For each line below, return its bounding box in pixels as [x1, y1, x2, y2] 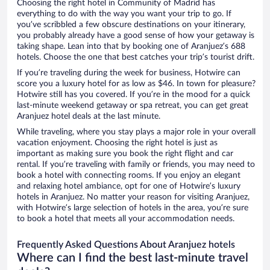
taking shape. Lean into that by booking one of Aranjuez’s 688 [17, 42, 245, 51]
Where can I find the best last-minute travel [17, 252, 248, 265]
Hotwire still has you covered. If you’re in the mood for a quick [17, 90, 250, 99]
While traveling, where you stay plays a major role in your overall [17, 128, 256, 137]
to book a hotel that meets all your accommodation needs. [17, 215, 234, 224]
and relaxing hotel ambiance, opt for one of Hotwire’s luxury [17, 182, 240, 191]
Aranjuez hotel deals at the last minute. [17, 112, 160, 121]
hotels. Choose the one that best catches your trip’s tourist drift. [17, 53, 254, 62]
